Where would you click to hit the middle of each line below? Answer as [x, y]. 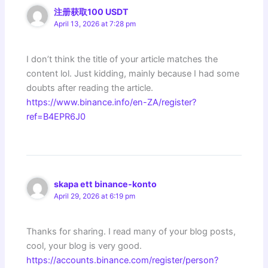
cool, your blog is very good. [84, 246]
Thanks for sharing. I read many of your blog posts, [131, 231]
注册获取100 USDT [92, 12]
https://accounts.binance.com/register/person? [123, 260]
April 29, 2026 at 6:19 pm [95, 197]
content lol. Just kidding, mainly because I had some [133, 73]
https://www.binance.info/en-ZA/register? [112, 102]
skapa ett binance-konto [106, 184]
